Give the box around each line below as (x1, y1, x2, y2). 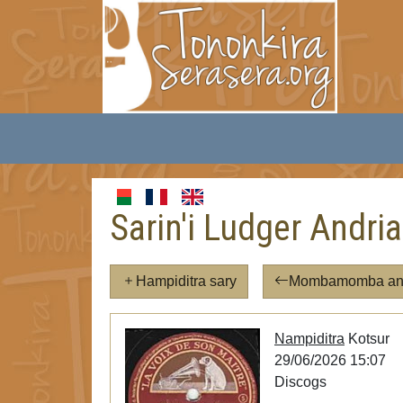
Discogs (274, 374, 327, 390)
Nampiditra (274, 331, 345, 347)
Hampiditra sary (136, 273, 237, 290)
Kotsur (345, 331, 390, 347)
